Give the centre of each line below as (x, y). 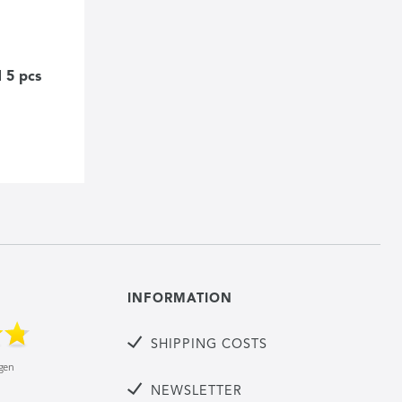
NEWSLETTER (197, 391)
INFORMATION (180, 299)
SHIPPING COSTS (209, 345)
